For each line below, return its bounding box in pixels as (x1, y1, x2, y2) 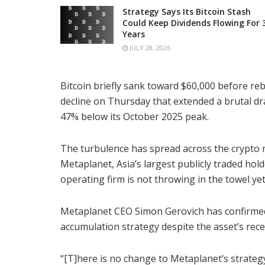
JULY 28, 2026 (128, 43, 170, 52)
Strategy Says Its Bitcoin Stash (122, 5, 251, 17)
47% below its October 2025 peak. (60, 109, 209, 123)
